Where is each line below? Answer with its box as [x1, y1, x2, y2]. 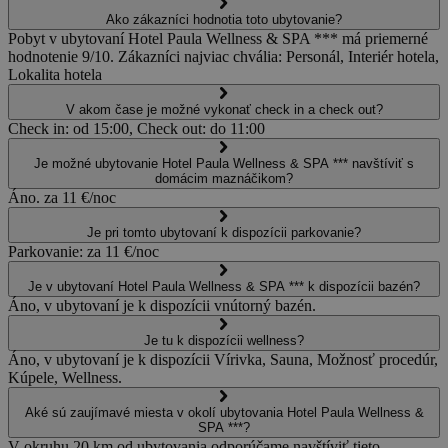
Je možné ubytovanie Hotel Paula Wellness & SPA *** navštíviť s [34, 155, 414, 171]
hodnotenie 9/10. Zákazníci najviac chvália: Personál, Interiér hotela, [8, 47, 439, 65]
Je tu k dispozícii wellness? [144, 332, 304, 348]
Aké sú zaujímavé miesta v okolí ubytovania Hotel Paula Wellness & [24, 404, 424, 420]
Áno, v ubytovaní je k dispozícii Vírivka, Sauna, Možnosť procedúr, [8, 350, 438, 368]
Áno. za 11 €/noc [8, 188, 116, 206]
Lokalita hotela [8, 65, 102, 83]
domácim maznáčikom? [155, 170, 293, 186]
